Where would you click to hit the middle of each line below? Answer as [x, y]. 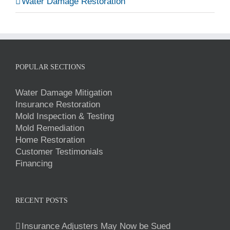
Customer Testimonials [59, 152]
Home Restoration [50, 140]
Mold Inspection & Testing [65, 117]
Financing [34, 164]
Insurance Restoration [58, 105]
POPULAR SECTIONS [50, 67]
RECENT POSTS [42, 201]
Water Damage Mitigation [64, 93]
